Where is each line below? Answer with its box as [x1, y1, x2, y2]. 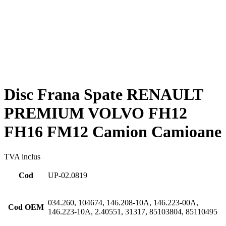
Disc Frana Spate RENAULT [4, 85, 203, 104]
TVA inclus [4, 152, 40, 161]
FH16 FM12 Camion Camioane [4, 123, 221, 141]
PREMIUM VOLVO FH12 [4, 104, 187, 123]
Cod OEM [8, 202, 44, 211]
